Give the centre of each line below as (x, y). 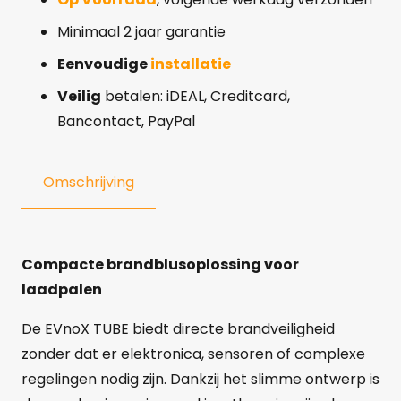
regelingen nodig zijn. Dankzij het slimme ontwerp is (200, 379)
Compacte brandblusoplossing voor (160, 264)
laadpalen (62, 289)
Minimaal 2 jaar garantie (141, 31)
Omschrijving (89, 182)
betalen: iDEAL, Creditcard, (196, 96)
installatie (191, 64)
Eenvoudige (104, 64)
